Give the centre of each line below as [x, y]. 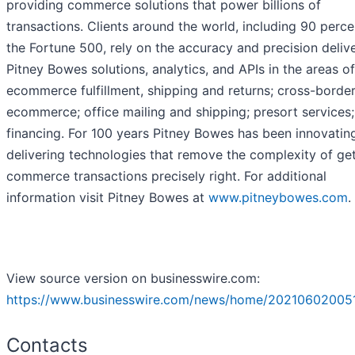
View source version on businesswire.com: [133, 278]
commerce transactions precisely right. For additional [166, 176]
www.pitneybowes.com [278, 197]
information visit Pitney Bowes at [107, 197]
